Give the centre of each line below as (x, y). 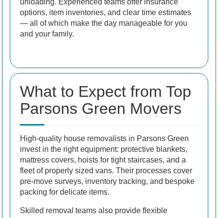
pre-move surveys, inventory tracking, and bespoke (107, 181)
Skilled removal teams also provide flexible (94, 210)
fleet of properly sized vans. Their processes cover (106, 170)
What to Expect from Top (106, 91)
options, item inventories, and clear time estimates (106, 12)
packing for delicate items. (65, 192)
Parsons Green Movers (101, 108)
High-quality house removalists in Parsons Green (104, 138)
